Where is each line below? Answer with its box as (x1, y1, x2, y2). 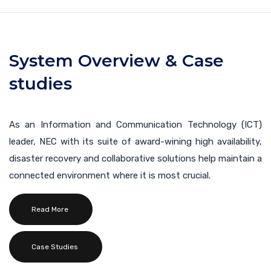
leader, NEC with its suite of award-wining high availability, (9, 135, 262, 147)
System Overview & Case (9, 50, 224, 71)
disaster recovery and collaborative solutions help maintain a (9, 152, 262, 164)
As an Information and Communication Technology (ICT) (9, 119, 262, 130)
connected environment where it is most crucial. (9, 169, 211, 181)
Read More (31, 204, 68, 214)
